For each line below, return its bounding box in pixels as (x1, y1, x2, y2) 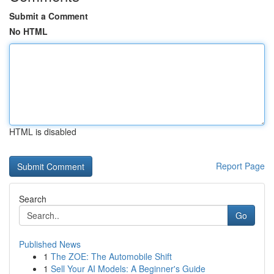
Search (19, 193, 46, 205)
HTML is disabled (9, 125, 76, 138)
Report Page (216, 160, 265, 172)
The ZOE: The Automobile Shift (51, 250, 172, 262)
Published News (19, 238, 81, 250)
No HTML (9, 25, 48, 37)
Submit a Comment (9, 10, 88, 22)
